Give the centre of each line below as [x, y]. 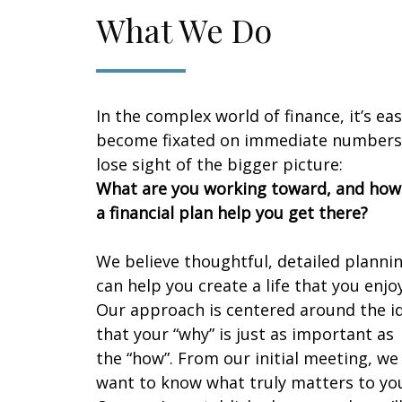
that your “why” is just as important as [245, 333]
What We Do [184, 29]
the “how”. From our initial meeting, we [247, 358]
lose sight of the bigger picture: [222, 164]
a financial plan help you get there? [232, 212]
